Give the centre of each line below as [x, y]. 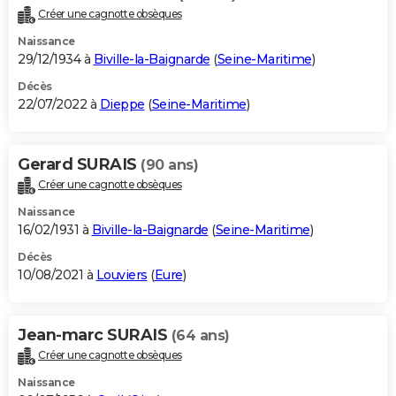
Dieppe [122, 105]
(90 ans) [169, 165]
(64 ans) [200, 336]
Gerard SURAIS [79, 165]
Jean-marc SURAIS [95, 335]
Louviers [122, 275]
